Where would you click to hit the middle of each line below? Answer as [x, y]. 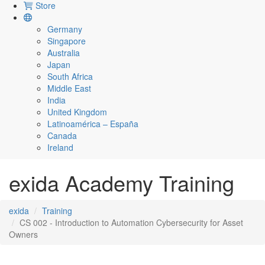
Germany [65, 29]
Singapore [67, 41]
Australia [64, 53]
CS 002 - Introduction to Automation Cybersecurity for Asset [131, 223]
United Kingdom [77, 112]
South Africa [70, 77]
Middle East [69, 88]
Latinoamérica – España [93, 124]
